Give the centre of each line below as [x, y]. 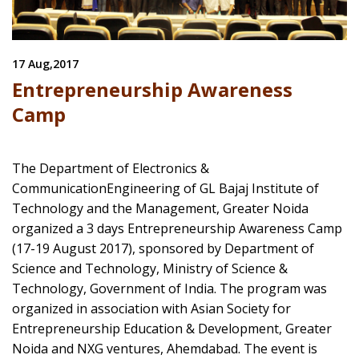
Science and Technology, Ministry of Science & [150, 268]
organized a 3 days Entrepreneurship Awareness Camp [177, 228]
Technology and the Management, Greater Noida [160, 208]
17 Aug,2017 [45, 63]
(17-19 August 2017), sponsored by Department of [163, 248]
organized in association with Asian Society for [151, 308]
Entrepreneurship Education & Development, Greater [172, 328]
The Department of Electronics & [111, 168]
